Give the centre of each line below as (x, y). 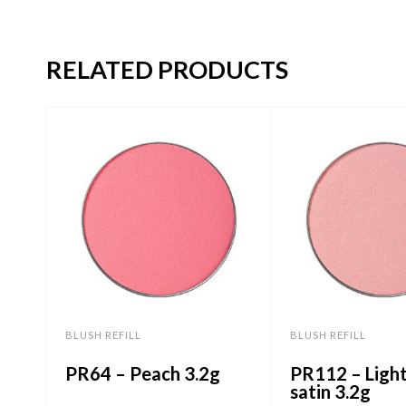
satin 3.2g (331, 391)
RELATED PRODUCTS (167, 70)
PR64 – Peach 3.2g (142, 373)
